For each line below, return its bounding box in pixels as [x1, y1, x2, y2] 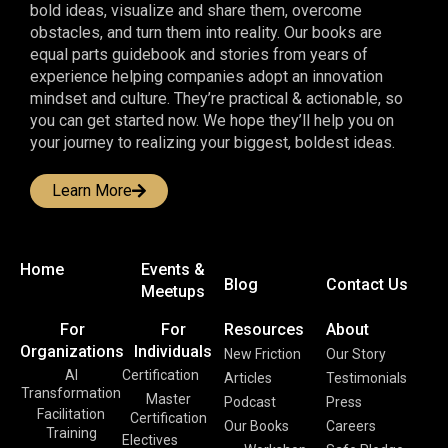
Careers [326, 418, 376, 435]
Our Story [326, 346, 386, 363]
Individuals [134, 342, 212, 362]
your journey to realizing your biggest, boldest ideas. [30, 133, 395, 153]
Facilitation [37, 406, 105, 423]
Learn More [52, 181, 132, 201]
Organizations [20, 342, 124, 362]
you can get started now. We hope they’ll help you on [30, 111, 394, 131]
